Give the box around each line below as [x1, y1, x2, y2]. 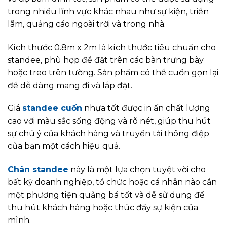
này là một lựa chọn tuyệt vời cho [68, 165, 206, 175]
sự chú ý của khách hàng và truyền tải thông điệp [8, 129, 209, 139]
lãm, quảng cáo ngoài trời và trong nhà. [8, 19, 166, 29]
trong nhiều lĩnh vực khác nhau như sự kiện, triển [8, 6, 209, 16]
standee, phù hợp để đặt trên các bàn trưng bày [8, 55, 204, 65]
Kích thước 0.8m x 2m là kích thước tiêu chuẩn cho [8, 42, 216, 52]
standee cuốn [22, 103, 82, 113]
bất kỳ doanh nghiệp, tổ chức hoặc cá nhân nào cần [8, 177, 217, 187]
